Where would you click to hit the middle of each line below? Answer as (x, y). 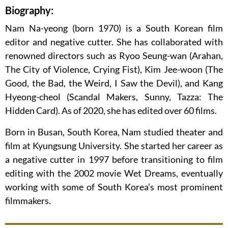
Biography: (29, 10)
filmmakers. (28, 200)
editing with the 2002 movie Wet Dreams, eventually (114, 173)
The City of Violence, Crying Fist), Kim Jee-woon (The (114, 69)
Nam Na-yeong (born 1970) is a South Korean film (114, 28)
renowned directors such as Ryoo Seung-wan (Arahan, (114, 55)
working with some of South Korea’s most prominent (114, 187)
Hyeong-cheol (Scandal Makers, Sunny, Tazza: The (114, 96)
